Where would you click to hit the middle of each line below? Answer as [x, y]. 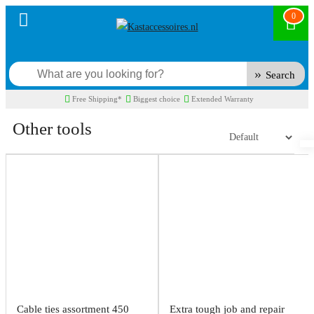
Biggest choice [156, 99]
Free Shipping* [97, 99]
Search [280, 75]
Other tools [52, 129]
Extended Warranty [222, 99]
